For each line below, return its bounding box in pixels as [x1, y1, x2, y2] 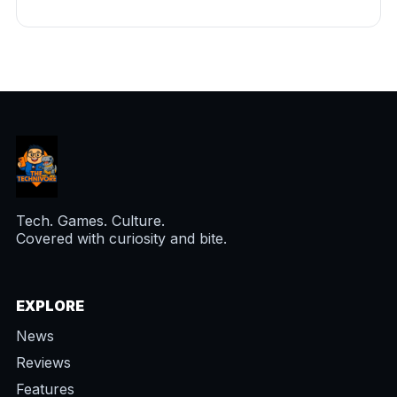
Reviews [15, 354, 71, 372]
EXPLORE [15, 297, 84, 315]
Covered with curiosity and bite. [15, 230, 227, 248]
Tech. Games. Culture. [15, 212, 165, 230]
